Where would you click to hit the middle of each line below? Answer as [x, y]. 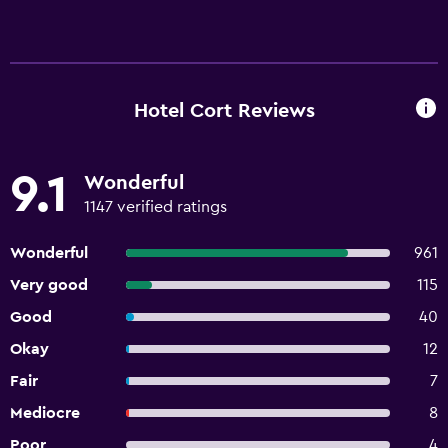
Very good [49, 285]
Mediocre [45, 413]
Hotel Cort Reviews [224, 110]
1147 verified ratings [155, 207]
